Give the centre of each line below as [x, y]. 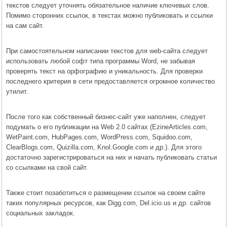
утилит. [17, 91]
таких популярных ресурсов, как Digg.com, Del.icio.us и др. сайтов [108, 203]
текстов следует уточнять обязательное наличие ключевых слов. [108, 5]
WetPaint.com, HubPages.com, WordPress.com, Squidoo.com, [99, 137]
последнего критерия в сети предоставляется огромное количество [110, 81]
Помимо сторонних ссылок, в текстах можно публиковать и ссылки [109, 15]
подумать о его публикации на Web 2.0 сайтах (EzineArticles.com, [107, 127]
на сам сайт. [25, 25]
